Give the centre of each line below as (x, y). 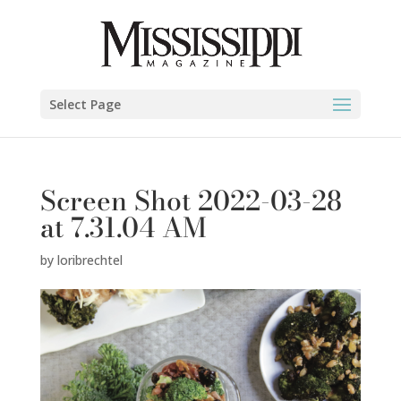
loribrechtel (90, 260)
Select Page (85, 104)
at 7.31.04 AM (123, 227)
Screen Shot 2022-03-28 (191, 200)
